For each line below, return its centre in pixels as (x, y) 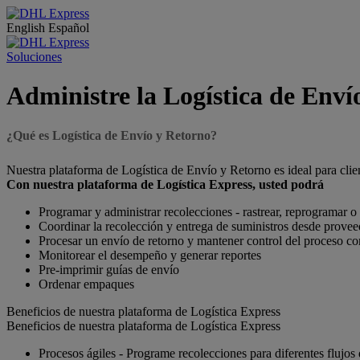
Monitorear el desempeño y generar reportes (150, 255)
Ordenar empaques (86, 284)
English (27, 28)
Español (69, 28)
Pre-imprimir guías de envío (109, 269)
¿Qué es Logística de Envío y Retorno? (112, 135)
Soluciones (34, 57)
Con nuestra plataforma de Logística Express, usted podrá (165, 184)
